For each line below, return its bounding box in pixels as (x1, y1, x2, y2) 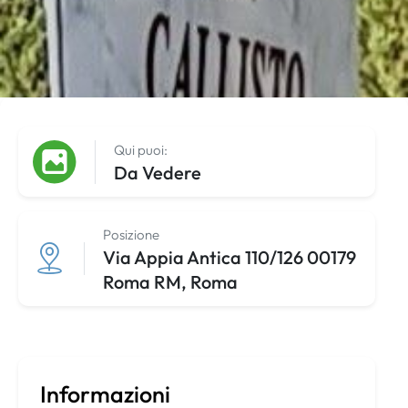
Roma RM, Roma (103, 270, 238, 293)
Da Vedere (114, 160, 201, 184)
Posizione (103, 225, 159, 243)
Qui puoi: (114, 140, 168, 158)
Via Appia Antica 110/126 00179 (103, 245, 356, 269)
